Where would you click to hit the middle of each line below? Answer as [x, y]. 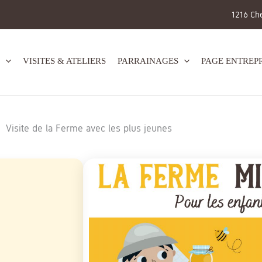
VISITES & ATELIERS [64, 61]
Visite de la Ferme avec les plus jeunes [89, 128]
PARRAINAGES [148, 61]
